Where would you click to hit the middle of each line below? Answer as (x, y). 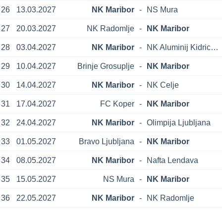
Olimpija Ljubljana (179, 122)
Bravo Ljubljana (106, 141)
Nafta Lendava (173, 160)
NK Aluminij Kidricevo (215, 47)
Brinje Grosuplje (106, 66)
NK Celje (163, 85)
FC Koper (117, 104)
